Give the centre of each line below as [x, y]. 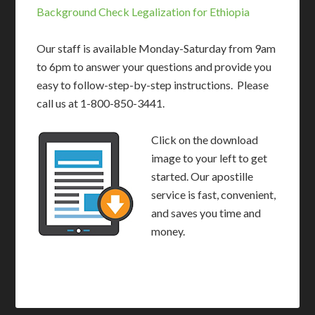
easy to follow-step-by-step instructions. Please [153, 85]
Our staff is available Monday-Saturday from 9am [156, 49]
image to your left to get [210, 158]
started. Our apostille [202, 176]
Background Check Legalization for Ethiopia [143, 12]
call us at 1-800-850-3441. [101, 103]
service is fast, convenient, [214, 195]
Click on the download [205, 140]
